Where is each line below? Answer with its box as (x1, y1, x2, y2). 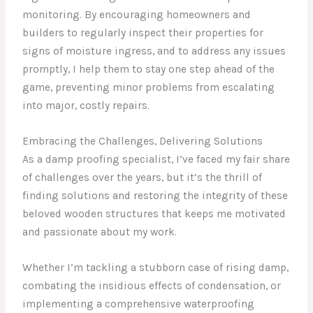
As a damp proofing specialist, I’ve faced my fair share (22, 152, 291, 166)
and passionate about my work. (22, 225, 177, 238)
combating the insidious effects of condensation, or (22, 279, 282, 292)
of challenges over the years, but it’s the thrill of (22, 170, 263, 184)
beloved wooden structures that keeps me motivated (22, 207, 286, 220)
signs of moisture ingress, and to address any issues (22, 45, 286, 58)
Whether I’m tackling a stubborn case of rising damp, (22, 261, 289, 274)
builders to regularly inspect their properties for (22, 27, 264, 40)
